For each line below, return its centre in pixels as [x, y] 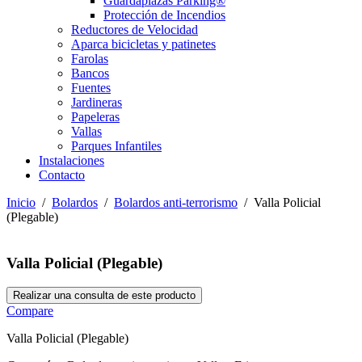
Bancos [90, 73]
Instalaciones [72, 160]
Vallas [86, 131]
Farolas [90, 59]
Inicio [21, 202]
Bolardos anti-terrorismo [176, 202]
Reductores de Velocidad [135, 29]
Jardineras [97, 102]
